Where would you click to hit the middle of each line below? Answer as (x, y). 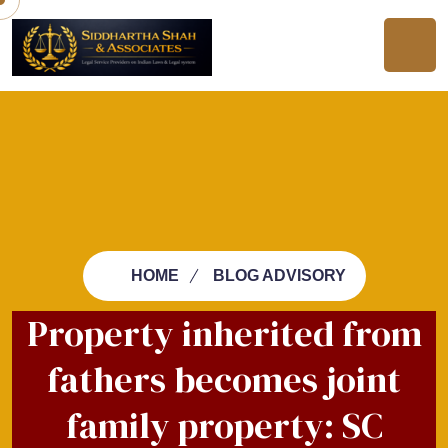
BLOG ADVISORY (279, 275)
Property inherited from (224, 333)
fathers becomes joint (224, 379)
